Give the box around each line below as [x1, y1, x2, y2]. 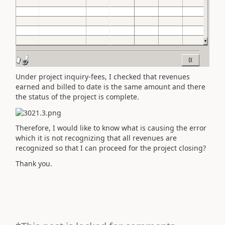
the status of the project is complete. [16, 92, 139, 101]
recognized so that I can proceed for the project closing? [16, 143, 206, 153]
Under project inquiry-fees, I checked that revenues [16, 72, 190, 81]
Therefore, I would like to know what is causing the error [16, 123, 206, 133]
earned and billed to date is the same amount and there [16, 82, 205, 91]
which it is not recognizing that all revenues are [16, 133, 177, 143]
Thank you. [16, 158, 52, 168]
